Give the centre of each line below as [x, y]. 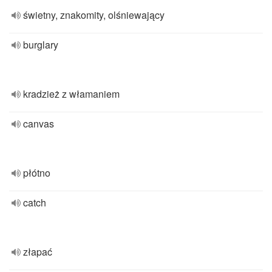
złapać [38, 252]
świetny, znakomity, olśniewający [94, 15]
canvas [39, 124]
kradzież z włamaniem [71, 94]
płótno [37, 173]
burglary [41, 45]
